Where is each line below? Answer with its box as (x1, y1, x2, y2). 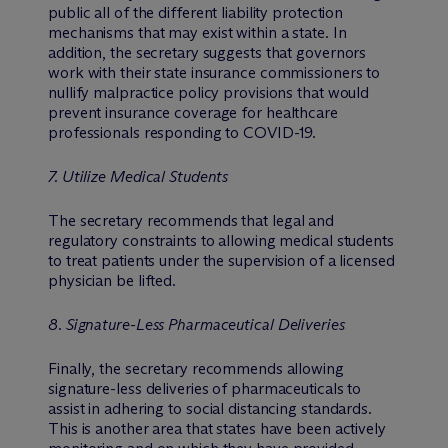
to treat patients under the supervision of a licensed (48, 250, 395, 270)
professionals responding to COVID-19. (48, 122, 317, 142)
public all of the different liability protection (48, 2, 344, 22)
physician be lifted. (48, 270, 177, 290)
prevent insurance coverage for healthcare (48, 102, 338, 122)
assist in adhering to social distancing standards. (48, 398, 372, 418)
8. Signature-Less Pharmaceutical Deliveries (48, 314, 345, 334)
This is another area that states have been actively (48, 418, 386, 438)
